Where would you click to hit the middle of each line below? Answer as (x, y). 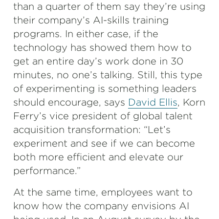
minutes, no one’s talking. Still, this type (108, 75)
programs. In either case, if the (86, 34)
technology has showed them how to (102, 47)
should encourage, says (71, 102)
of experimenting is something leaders (105, 88)
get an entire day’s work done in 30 (98, 61)
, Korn (191, 102)
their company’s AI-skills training (91, 20)
